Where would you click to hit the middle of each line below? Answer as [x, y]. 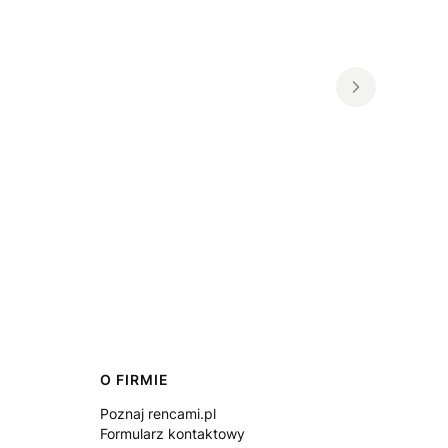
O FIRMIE [134, 379]
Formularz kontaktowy [172, 433]
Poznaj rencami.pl [158, 413]
